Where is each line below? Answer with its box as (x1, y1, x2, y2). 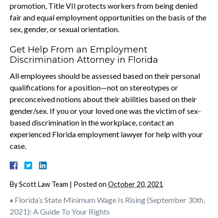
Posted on (73, 180, 108, 188)
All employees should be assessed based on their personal (10, 71, 200, 80)
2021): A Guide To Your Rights (10, 206, 110, 216)
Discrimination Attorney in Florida (10, 54, 158, 65)
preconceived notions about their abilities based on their (10, 94, 197, 104)
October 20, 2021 (108, 180, 163, 188)
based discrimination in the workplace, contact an (10, 117, 174, 127)
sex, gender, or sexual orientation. (10, 24, 119, 34)
